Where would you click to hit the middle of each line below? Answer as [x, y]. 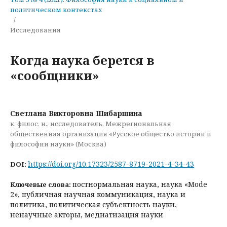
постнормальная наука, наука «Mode [140, 184]
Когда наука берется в [82, 60]
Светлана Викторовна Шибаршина [76, 113]
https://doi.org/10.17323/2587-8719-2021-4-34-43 [111, 164]
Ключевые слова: [41, 184]
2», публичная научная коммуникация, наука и [98, 194]
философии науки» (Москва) [58, 144]
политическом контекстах [56, 9]
